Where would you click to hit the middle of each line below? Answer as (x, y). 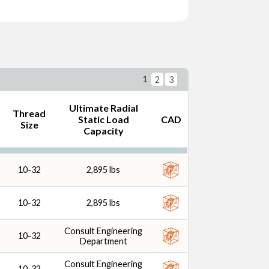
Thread (29, 113)
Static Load (103, 119)
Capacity (103, 131)
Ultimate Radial (103, 108)
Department (103, 241)
